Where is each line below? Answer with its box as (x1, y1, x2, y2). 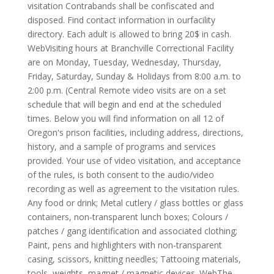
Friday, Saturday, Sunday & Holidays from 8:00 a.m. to (27, 70, 241, 82)
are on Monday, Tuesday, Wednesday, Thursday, (27, 56, 221, 68)
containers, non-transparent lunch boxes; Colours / (27, 211, 228, 223)
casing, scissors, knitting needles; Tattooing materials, (27, 253, 241, 265)
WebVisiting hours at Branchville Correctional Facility (27, 42, 234, 54)
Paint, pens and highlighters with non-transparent (27, 239, 222, 251)
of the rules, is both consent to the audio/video (27, 169, 214, 180)
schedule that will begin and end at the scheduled (27, 98, 221, 110)
